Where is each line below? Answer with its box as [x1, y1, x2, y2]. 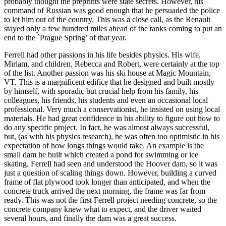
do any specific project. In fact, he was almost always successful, [4, 123, 209, 132]
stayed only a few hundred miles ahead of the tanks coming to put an [4, 24, 222, 33]
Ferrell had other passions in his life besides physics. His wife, [4, 50, 201, 59]
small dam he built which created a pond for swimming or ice [4, 150, 198, 159]
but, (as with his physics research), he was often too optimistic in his [4, 132, 219, 141]
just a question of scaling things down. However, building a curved [4, 168, 216, 177]
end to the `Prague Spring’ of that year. [4, 33, 127, 42]
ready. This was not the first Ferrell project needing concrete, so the [4, 195, 217, 204]
